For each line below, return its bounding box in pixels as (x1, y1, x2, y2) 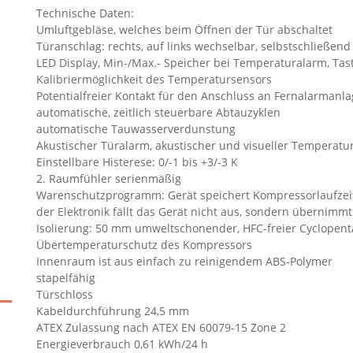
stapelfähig (35, 270, 95, 285)
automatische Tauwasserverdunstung (35, 121, 236, 136)
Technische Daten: (35, 6, 134, 20)
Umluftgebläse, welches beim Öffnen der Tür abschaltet (35, 22, 333, 37)
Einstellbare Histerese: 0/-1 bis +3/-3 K (35, 154, 238, 169)
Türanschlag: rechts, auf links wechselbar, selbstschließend (35, 39, 351, 54)
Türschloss (35, 287, 93, 302)
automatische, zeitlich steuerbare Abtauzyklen (35, 105, 281, 120)
